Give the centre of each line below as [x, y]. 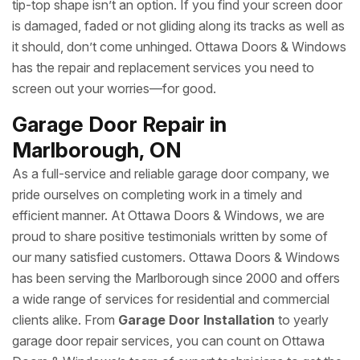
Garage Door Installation [196, 320]
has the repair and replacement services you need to [163, 67]
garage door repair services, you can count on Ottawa [168, 341]
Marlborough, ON [99, 150]
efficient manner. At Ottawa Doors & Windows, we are [168, 215]
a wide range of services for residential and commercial [171, 299]
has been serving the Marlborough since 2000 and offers [176, 278]
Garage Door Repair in [119, 124]
